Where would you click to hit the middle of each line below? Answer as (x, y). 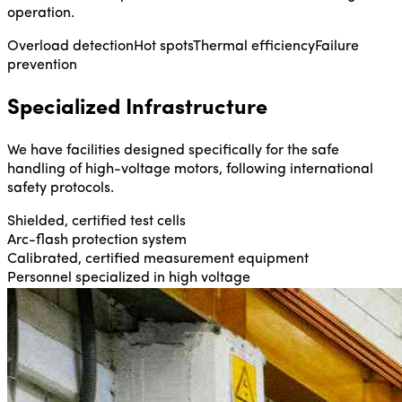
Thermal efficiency (254, 46)
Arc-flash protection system (97, 240)
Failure (337, 46)
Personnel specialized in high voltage (129, 278)
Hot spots (163, 46)
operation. (41, 13)
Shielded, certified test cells (96, 221)
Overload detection (70, 46)
